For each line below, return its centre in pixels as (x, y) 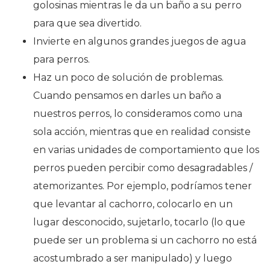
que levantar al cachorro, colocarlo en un (133, 204)
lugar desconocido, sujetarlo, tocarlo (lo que (139, 222)
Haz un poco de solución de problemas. (128, 77)
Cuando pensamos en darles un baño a (127, 95)
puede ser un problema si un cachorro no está (145, 240)
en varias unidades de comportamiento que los (146, 149)
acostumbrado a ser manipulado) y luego (133, 258)
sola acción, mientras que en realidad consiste (142, 131)
